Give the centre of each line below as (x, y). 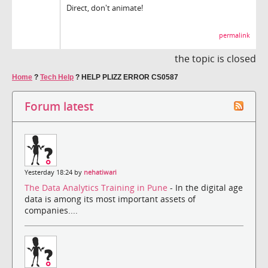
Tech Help (57, 77)
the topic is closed (215, 58)
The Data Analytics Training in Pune (97, 188)
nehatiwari (100, 172)
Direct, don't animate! (105, 7)
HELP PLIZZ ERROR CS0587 (130, 77)
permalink (234, 35)
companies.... (51, 211)
